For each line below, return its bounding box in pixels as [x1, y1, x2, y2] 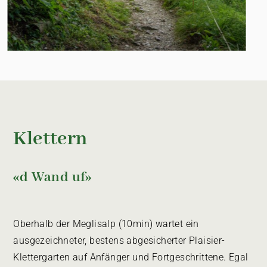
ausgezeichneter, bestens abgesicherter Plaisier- [13, 235, 225, 246]
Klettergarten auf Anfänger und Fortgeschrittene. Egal [13, 252, 249, 263]
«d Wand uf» [13, 169, 92, 186]
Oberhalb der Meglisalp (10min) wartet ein [13, 218, 199, 229]
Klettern [13, 127, 88, 151]
